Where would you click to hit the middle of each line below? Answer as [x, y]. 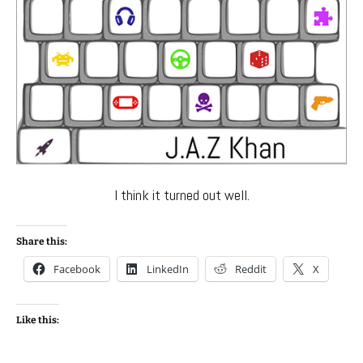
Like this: [38, 320]
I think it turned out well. [181, 195]
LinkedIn [168, 269]
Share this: [42, 242]
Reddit [251, 269]
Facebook [77, 269]
